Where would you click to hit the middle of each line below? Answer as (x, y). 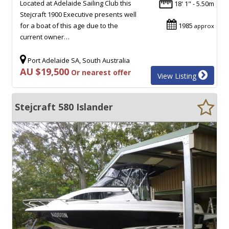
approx (204, 26)
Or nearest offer (100, 72)
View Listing (178, 76)
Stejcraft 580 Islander (64, 107)
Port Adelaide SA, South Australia (78, 60)
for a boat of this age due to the (69, 25)
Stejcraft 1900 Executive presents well (78, 14)
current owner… (45, 37)
